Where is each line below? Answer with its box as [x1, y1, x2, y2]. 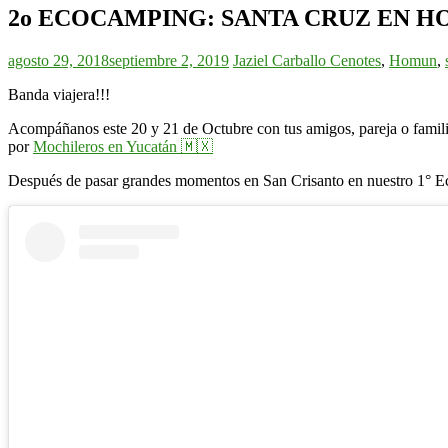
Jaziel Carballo [233, 51, 330, 69]
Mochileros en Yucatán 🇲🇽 [33, 137, 213, 155]
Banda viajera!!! [8, 85, 110, 103]
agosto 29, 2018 [8, 51, 109, 69]
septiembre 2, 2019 [109, 51, 229, 69]
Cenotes [330, 51, 381, 69]
